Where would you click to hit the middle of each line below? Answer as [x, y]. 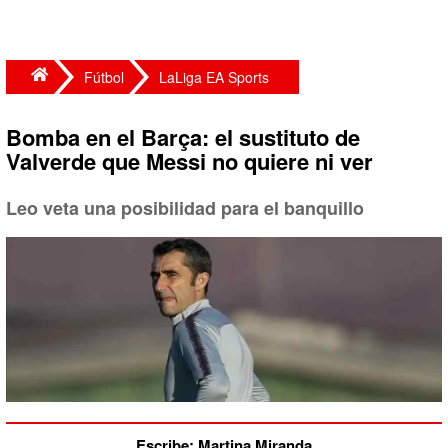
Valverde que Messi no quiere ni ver [189, 161]
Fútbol [104, 77]
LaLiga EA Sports [214, 77]
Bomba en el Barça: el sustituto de [183, 137]
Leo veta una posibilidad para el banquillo [185, 208]
